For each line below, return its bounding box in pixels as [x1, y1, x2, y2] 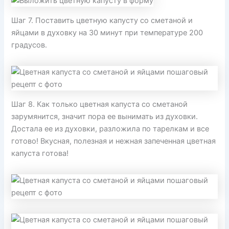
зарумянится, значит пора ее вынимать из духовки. [11, 111, 198, 121]
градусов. [11, 40, 48, 50]
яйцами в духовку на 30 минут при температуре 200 [11, 28, 203, 38]
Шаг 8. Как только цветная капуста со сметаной [11, 99, 188, 109]
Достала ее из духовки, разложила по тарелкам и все [11, 124, 210, 133]
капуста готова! [11, 148, 69, 158]
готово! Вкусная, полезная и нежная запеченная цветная [11, 136, 216, 146]
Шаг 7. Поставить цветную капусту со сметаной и [11, 16, 193, 26]
